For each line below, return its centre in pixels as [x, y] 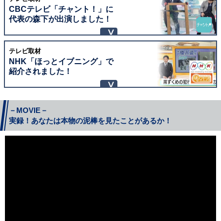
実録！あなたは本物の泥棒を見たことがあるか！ [90, 121]
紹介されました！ [40, 71]
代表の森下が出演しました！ [60, 19]
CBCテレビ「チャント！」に [61, 9]
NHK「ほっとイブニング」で [61, 61]
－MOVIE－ [28, 110]
